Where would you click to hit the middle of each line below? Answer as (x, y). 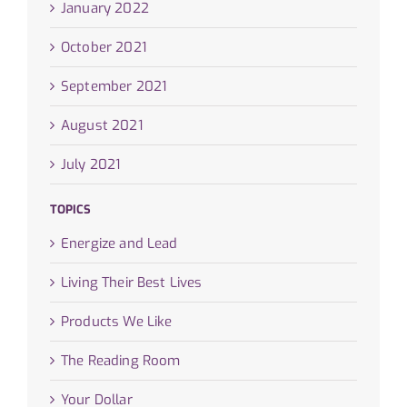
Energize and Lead (119, 244)
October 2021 (104, 48)
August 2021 (102, 126)
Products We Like (117, 322)
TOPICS (70, 209)
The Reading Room (121, 361)
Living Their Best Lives (132, 283)
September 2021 (114, 87)
